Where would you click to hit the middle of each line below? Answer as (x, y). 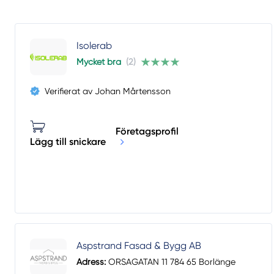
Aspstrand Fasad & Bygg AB (139, 246)
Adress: (91, 262)
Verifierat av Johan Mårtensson (108, 91)
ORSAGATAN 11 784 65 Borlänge (171, 262)
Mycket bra (99, 62)
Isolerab (94, 46)
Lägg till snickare (68, 142)
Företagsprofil (147, 131)
